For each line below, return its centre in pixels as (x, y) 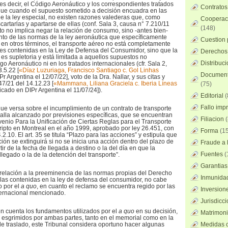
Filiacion (212, 119)
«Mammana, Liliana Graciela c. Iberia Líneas (115, 83)
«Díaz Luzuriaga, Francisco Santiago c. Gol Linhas (89, 70)
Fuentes (212, 154)
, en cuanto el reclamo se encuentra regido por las (106, 186)
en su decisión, (157, 211)
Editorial (212, 96)
